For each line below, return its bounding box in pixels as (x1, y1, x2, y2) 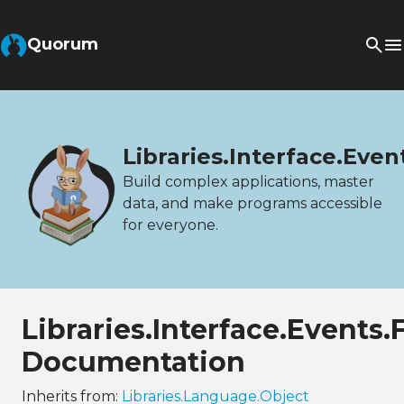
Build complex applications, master (123, 172, 374, 190)
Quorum (27, 34, 98, 54)
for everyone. (123, 216, 218, 234)
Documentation (22, 344, 245, 379)
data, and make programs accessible (123, 194, 382, 212)
